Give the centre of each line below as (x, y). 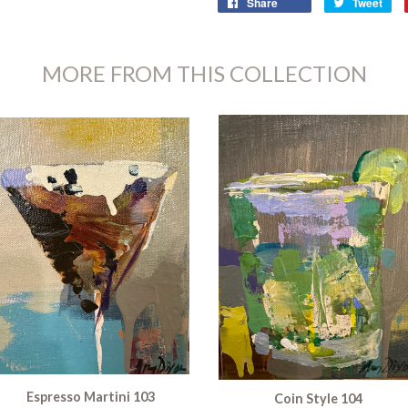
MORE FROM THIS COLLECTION (204, 73)
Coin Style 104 (318, 398)
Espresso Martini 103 (90, 396)
